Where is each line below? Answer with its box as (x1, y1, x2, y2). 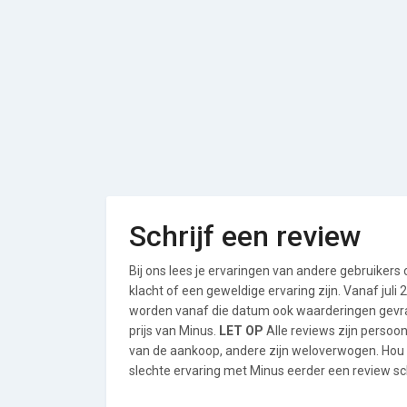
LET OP (219, 323, 263, 338)
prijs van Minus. (129, 323, 219, 338)
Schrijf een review (129, 219, 362, 253)
